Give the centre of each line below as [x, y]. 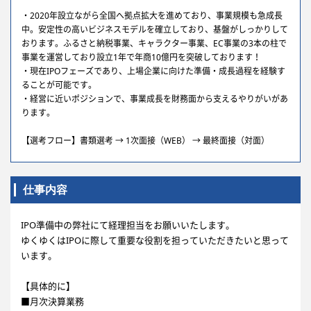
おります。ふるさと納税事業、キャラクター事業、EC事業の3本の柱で [154, 43]
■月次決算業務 [52, 301]
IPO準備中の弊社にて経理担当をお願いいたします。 [128, 225]
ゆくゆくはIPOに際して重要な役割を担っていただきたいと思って [155, 240]
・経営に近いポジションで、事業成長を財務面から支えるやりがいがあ [155, 99]
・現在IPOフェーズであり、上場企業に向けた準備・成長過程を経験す [153, 71]
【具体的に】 [48, 286]
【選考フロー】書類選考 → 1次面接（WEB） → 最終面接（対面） [145, 141]
